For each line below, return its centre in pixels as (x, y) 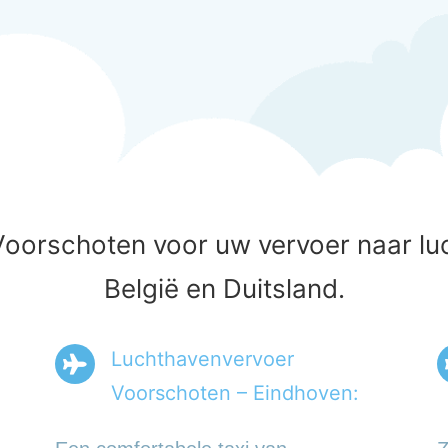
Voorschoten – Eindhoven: (235, 393)
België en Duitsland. (224, 289)
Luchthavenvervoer (203, 359)
